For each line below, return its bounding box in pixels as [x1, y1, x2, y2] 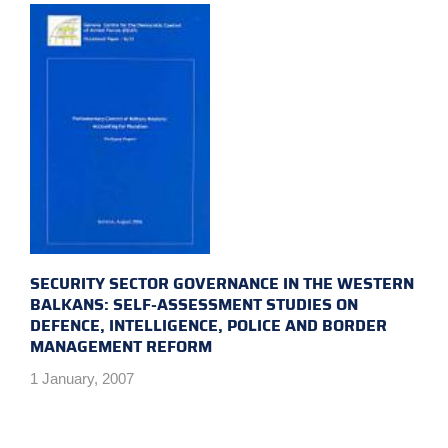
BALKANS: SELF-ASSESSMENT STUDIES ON [30, 292, 358, 317]
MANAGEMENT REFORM [30, 334, 212, 359]
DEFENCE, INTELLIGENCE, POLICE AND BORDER [30, 313, 387, 338]
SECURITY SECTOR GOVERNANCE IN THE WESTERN [30, 271, 414, 296]
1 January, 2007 [30, 370, 134, 387]
